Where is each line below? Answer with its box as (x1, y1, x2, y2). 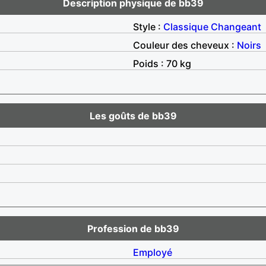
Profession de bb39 (87, 222, 179, 235)
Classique (163, 20, 208, 33)
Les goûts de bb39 (89, 109, 177, 122)
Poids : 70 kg (133, 57, 191, 69)
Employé (133, 246, 172, 258)
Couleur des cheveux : (133, 39, 237, 51)
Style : (133, 20, 163, 33)
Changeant (211, 20, 261, 33)
